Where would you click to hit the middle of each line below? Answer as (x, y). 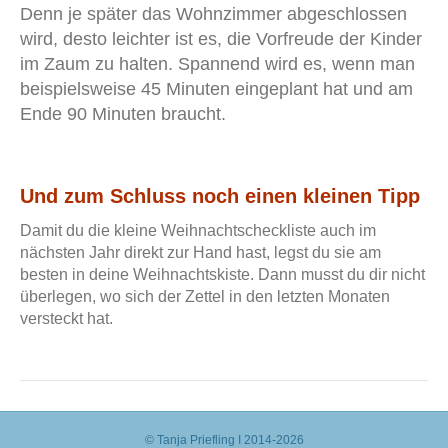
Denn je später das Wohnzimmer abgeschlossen (213, 14)
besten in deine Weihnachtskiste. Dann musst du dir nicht (222, 275)
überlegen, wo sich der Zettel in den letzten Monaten (205, 297)
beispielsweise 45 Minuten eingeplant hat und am (216, 89)
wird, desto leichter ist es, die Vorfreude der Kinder (221, 39)
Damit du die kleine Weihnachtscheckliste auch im (198, 231)
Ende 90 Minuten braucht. (123, 114)
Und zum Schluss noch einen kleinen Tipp (220, 196)
